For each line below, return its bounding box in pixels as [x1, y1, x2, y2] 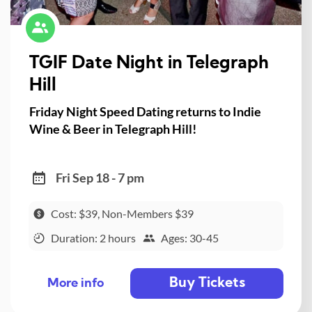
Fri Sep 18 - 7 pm [55, 170, 144, 186]
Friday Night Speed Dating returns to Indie [29, 104, 261, 120]
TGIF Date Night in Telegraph [29, 55, 269, 73]
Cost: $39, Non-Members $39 [50, 207, 194, 221]
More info [47, 277, 104, 291]
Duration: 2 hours [50, 231, 136, 244]
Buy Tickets [169, 276, 245, 290]
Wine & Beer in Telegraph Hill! [29, 121, 196, 137]
